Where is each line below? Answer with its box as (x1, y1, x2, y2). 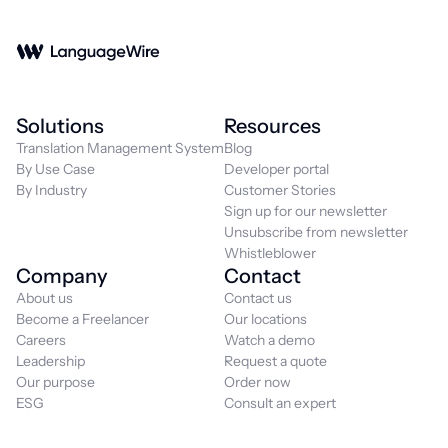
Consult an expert (224, 394, 336, 412)
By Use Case (16, 160, 95, 178)
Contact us (224, 289, 292, 307)
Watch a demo (224, 331, 315, 349)
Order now (224, 373, 291, 391)
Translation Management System (16, 139, 224, 157)
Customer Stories (224, 181, 336, 199)
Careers (16, 331, 66, 349)
